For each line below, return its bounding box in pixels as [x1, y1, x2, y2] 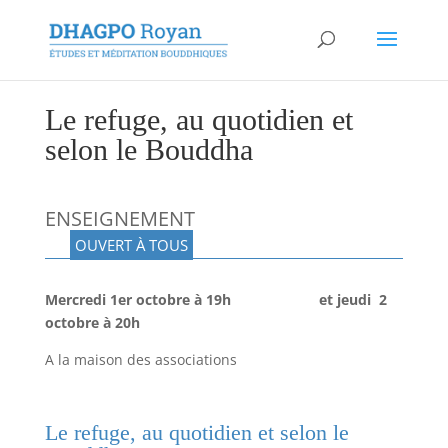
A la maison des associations [44, 349, 237, 369]
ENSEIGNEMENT [44, 204, 390, 232]
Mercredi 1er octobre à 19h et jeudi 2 [44, 289, 387, 309]
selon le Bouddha [44, 132, 253, 166]
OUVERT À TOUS [74, 234, 188, 255]
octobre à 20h [44, 312, 140, 332]
